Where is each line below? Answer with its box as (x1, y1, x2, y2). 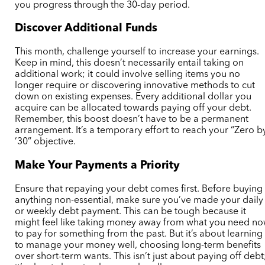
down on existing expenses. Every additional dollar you (15, 92, 252, 102)
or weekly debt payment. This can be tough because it (15, 206, 247, 216)
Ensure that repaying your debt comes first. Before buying (15, 184, 263, 194)
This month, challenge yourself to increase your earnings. (15, 47, 260, 57)
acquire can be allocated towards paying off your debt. (15, 104, 252, 114)
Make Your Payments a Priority (15, 160, 180, 172)
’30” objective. (15, 137, 76, 147)
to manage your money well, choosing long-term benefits (15, 240, 261, 250)
